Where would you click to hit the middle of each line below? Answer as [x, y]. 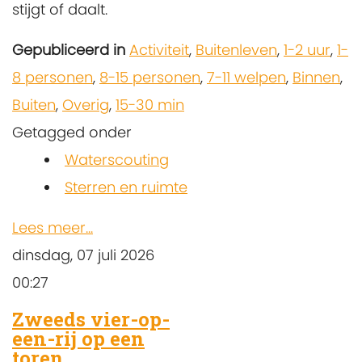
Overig [86, 104]
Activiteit [159, 49]
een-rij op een [78, 338]
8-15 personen [150, 77]
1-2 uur [307, 49]
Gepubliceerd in [69, 49]
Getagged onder [72, 132]
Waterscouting [117, 159]
